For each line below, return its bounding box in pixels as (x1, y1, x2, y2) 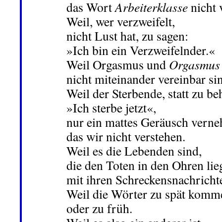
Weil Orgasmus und (66, 56, 169, 73)
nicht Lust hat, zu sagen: (66, 27, 188, 45)
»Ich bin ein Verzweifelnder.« (66, 42, 215, 59)
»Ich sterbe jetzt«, (66, 99, 156, 116)
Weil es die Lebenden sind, (66, 142, 202, 160)
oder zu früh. (66, 200, 132, 217)
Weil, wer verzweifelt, (66, 13, 175, 30)
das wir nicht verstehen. (66, 128, 185, 145)
